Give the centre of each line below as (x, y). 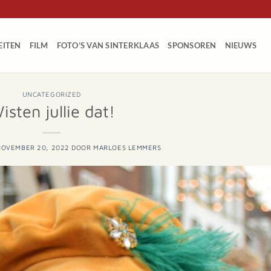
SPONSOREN (192, 45)
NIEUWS (241, 45)
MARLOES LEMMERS (127, 147)
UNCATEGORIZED (51, 94)
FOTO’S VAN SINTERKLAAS (108, 45)
